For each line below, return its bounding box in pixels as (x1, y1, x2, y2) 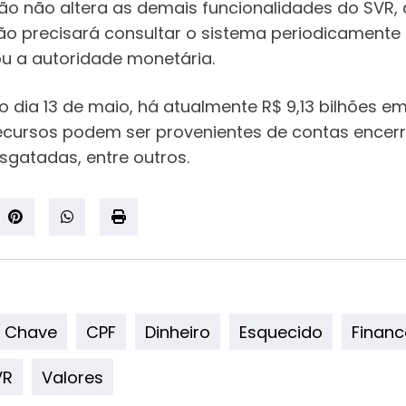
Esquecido (239, 320, 323, 343)
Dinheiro (145, 320, 210, 343)
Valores (42, 365, 103, 389)
